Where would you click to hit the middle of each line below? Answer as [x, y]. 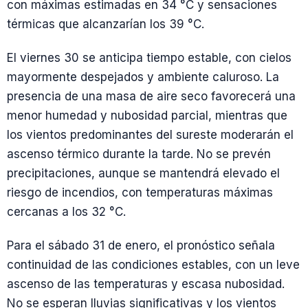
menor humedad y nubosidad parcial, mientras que [147, 115]
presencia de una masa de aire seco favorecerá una [151, 96]
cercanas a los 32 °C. [66, 212]
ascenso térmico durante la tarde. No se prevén [139, 154]
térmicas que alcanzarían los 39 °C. [106, 24]
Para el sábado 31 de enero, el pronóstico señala [141, 246]
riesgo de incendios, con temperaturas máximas [140, 192]
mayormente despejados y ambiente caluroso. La [143, 77]
